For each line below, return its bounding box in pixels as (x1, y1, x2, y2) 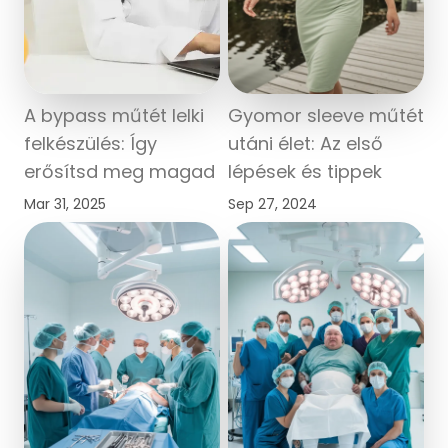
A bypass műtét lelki (24, 102, 204, 128)
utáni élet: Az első (228, 130, 383, 156)
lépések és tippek (228, 158, 382, 184)
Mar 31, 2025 (24, 193, 106, 214)
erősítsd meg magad (24, 158, 215, 184)
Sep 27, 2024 (228, 193, 317, 214)
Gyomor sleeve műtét (228, 102, 424, 128)
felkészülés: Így (24, 130, 157, 156)
